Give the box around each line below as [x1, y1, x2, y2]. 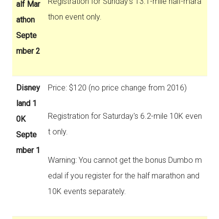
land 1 [16, 98, 37, 108]
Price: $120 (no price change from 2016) [47, 83, 187, 92]
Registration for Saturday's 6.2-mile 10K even [47, 111, 202, 121]
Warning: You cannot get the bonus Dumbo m [47, 155, 202, 165]
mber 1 [16, 145, 40, 155]
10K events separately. [47, 186, 126, 196]
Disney [16, 83, 40, 92]
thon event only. [47, 12, 102, 22]
